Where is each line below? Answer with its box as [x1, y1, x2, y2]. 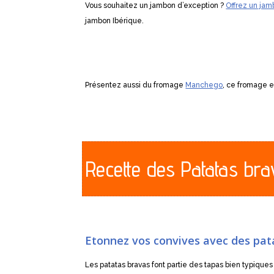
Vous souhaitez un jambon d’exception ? [85, 1, 226, 10]
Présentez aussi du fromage [85, 80, 186, 89]
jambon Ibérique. [85, 17, 144, 26]
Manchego [185, 80, 223, 89]
